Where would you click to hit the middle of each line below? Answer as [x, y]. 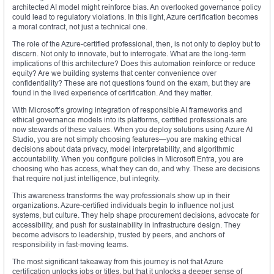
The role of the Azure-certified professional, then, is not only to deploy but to [136, 44]
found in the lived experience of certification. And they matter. [112, 93]
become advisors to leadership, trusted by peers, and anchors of [118, 235]
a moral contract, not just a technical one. [80, 27]
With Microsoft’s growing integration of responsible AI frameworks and [127, 110]
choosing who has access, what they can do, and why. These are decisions [136, 169]
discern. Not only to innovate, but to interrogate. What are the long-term [129, 54]
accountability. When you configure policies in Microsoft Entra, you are [128, 159]
